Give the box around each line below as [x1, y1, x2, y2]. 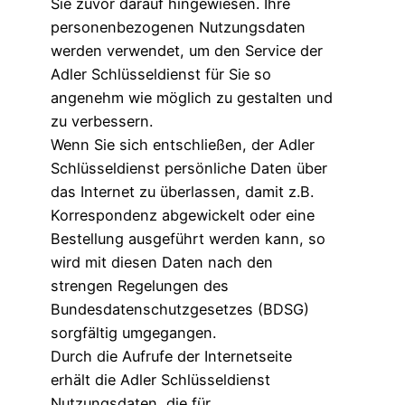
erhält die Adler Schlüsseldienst [51, 370, 270, 389]
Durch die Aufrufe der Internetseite [51, 346, 292, 365]
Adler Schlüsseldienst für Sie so [51, 64, 271, 83]
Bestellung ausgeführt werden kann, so [51, 229, 325, 248]
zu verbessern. [51, 111, 153, 130]
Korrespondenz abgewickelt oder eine [51, 205, 315, 224]
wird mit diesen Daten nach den [51, 252, 273, 271]
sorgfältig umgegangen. [51, 323, 216, 342]
